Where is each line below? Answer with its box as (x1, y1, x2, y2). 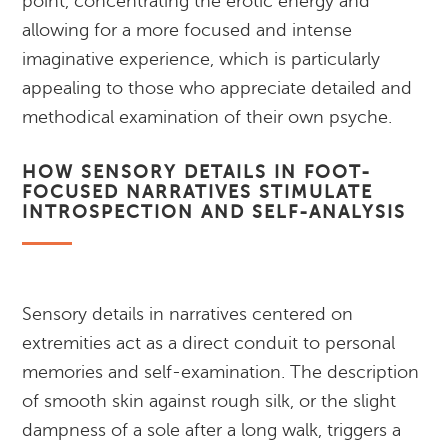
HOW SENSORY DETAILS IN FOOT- (22, 162, 372, 182)
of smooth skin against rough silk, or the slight (22, 391, 397, 411)
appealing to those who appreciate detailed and (22, 78, 413, 98)
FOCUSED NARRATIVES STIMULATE (22, 182, 374, 202)
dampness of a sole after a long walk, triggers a (22, 420, 402, 440)
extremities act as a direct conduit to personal (22, 333, 396, 353)
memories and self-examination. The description (22, 362, 420, 382)
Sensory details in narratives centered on (22, 304, 354, 324)
